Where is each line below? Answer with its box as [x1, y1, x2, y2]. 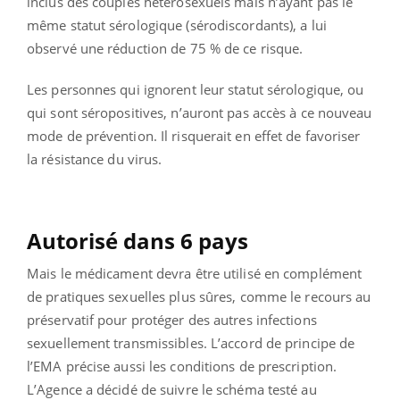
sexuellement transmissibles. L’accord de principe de [27, 334, 355, 353]
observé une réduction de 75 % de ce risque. [27, 39, 304, 58]
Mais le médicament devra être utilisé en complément [27, 264, 362, 283]
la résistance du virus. [27, 150, 162, 169]
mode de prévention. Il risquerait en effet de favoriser [27, 127, 361, 146]
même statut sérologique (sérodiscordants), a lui [27, 16, 327, 35]
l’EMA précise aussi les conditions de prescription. [27, 357, 337, 376]
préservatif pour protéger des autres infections [27, 311, 317, 329]
